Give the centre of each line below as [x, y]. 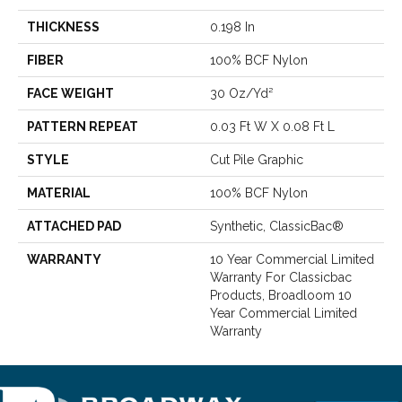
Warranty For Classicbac [281, 277]
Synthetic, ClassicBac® [277, 226]
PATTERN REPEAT [83, 126]
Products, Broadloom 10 [281, 295]
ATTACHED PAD [74, 226]
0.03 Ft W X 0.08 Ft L [272, 126]
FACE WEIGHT [70, 93]
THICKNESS [63, 26]
